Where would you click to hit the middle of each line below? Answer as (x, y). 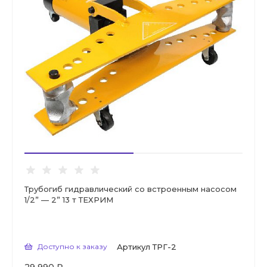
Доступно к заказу (72, 247)
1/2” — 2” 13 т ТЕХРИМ (69, 200)
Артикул (133, 247)
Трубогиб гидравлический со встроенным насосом (131, 189)
